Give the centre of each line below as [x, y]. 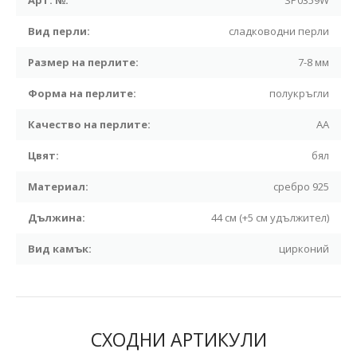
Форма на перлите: [82, 93]
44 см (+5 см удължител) [270, 218]
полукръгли [299, 93]
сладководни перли [279, 31]
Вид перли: [59, 31]
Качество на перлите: [89, 124]
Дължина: [57, 218]
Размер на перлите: [83, 62]
